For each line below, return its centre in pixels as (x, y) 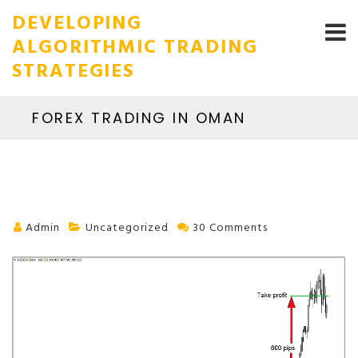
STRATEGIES (74, 72)
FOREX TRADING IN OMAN (139, 118)
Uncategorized (127, 228)
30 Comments (230, 228)
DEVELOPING (78, 24)
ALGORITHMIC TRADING (135, 48)
